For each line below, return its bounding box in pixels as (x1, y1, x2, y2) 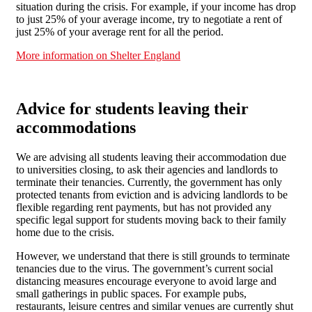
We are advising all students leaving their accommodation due (16, 151, 286, 164)
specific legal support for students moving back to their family (16, 214, 286, 226)
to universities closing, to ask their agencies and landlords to (16, 164, 278, 176)
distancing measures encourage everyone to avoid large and (16, 275, 276, 288)
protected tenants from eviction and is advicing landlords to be (16, 189, 288, 201)
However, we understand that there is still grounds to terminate (16, 250, 290, 263)
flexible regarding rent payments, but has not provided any (16, 201, 272, 214)
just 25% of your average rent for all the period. (16, 26, 224, 38)
